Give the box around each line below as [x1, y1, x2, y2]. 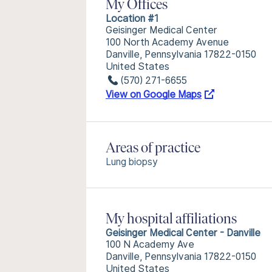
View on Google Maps [106, 89, 202, 100]
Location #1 [106, 13, 158, 24]
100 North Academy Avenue [106, 36, 229, 48]
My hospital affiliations [106, 212, 237, 227]
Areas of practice [106, 141, 200, 156]
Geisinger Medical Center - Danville [106, 227, 260, 239]
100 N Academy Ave [106, 239, 194, 250]
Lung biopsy [106, 156, 158, 168]
